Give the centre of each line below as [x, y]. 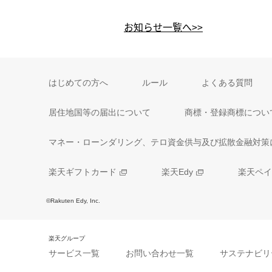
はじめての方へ [78, 82]
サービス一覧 [74, 253]
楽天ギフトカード [83, 172]
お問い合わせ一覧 [160, 253]
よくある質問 [227, 82]
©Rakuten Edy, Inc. [73, 200]
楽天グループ [67, 238]
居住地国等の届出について [100, 113]
